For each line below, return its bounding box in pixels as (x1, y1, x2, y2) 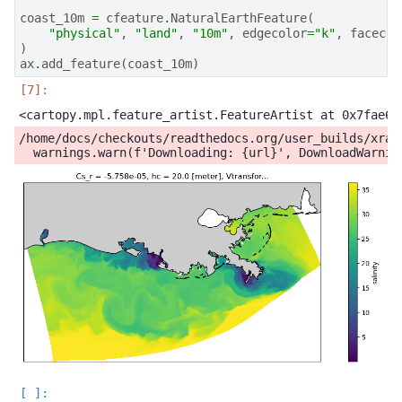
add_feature (41, 57, 120, 72)
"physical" (48, 26, 120, 41)
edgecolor (242, 26, 307, 41)
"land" (135, 26, 178, 41)
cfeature (106, 11, 163, 26)
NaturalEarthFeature (170, 11, 307, 26)
